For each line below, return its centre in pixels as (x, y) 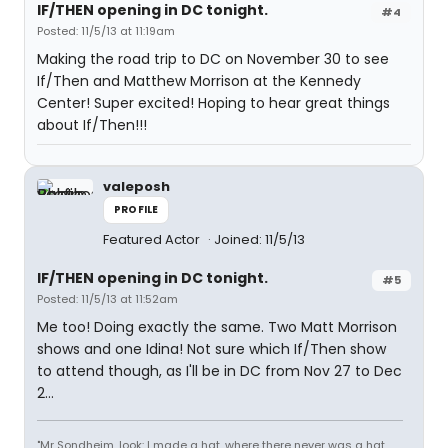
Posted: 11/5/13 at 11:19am (106, 31)
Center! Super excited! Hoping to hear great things (213, 103)
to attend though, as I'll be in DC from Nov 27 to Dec (219, 371)
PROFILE (136, 209)
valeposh (136, 186)
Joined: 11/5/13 (259, 239)
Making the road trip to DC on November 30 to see (213, 59)
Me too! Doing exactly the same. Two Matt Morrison (217, 327)
